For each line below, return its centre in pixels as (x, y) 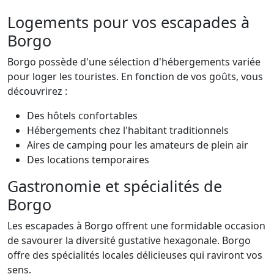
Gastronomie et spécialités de (115, 186)
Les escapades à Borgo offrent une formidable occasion (136, 226)
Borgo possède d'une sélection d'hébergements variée (134, 62)
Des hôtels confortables (82, 116)
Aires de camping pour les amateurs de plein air (138, 145)
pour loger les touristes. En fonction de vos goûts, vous (135, 76)
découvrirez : (37, 91)
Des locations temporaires (88, 160)
